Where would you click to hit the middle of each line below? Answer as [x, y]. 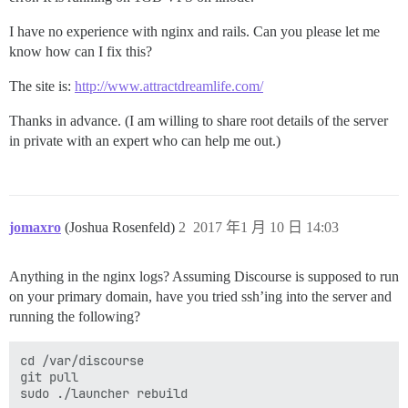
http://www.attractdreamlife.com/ [169, 86]
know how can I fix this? [81, 51]
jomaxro [35, 227]
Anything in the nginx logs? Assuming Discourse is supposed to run [204, 276]
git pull [49, 377]
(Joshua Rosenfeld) [122, 227]
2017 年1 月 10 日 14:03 [266, 227]
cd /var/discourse [82, 361]
